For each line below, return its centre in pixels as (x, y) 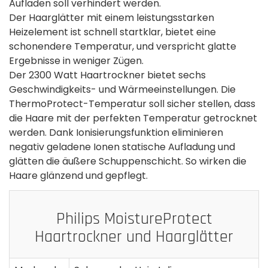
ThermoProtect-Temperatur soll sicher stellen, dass (132, 103)
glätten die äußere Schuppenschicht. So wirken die (128, 161)
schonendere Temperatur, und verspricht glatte (123, 46)
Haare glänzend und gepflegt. (78, 175)
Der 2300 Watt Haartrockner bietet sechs (107, 75)
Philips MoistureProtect (134, 219)
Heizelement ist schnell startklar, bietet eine (112, 32)
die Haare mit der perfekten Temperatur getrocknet (133, 118)
